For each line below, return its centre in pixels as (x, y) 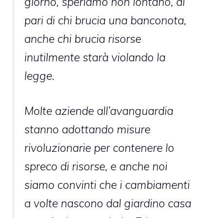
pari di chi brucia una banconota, (105, 20)
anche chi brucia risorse (83, 38)
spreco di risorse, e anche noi (96, 166)
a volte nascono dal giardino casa (108, 203)
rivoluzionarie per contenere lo (99, 147)
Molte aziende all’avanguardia (99, 110)
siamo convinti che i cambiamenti (107, 184)
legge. (39, 75)
